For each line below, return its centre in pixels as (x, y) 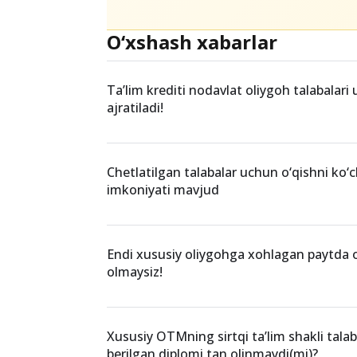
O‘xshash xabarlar (192, 157)
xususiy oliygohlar (173, 75)
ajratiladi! (135, 223)
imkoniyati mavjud (163, 305)
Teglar (139, 34)
